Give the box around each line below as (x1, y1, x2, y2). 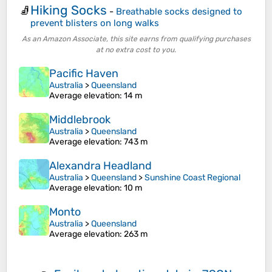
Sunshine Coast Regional (144, 172, 240, 183)
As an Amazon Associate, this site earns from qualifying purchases (21, 35, 251, 44)
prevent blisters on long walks (30, 17, 159, 29)
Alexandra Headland (49, 159, 152, 173)
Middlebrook (49, 113, 110, 127)
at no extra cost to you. (96, 46, 176, 55)
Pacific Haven (49, 67, 118, 81)
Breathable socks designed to (116, 5, 242, 17)
